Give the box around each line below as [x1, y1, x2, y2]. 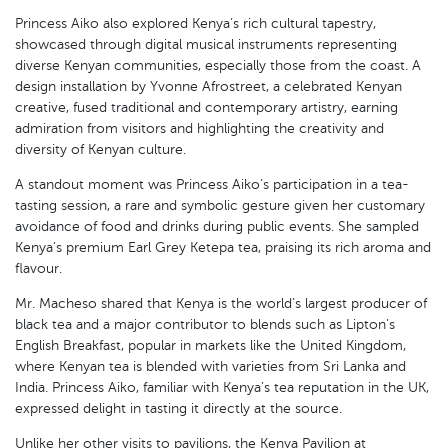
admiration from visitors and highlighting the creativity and [15, 120, 384, 136]
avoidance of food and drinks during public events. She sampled [15, 218, 419, 234]
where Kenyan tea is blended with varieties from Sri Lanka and [15, 358, 406, 374]
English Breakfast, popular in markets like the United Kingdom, [15, 337, 406, 353]
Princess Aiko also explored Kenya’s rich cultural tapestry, [15, 15, 376, 31]
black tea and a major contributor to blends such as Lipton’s [15, 316, 395, 332]
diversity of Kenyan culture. [15, 141, 186, 157]
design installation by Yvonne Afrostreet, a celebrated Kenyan [15, 78, 402, 94]
